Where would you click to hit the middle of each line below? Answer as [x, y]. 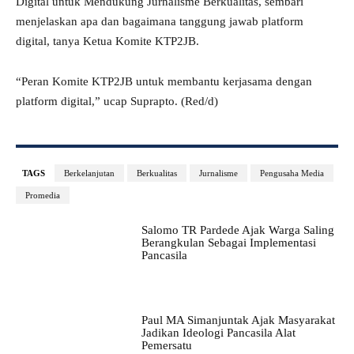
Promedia [43, 196]
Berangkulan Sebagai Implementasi [228, 243]
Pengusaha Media [292, 173]
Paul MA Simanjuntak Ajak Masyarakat [238, 320]
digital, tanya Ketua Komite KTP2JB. [107, 41]
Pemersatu [166, 346]
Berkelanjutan [89, 173]
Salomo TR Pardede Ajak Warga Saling [237, 230]
